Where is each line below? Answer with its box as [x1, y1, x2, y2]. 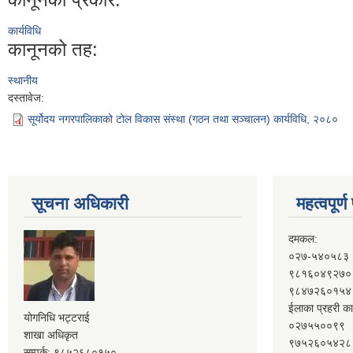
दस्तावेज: [8, 91, 47, 104]
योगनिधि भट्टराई [24, 310, 90, 324]
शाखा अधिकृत [24, 328, 78, 341]
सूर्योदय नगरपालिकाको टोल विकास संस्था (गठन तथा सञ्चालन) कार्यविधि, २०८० [28, 112, 338, 125]
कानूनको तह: [8, 38, 98, 60]
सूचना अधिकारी [32, 193, 128, 214]
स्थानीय [8, 73, 38, 87]
